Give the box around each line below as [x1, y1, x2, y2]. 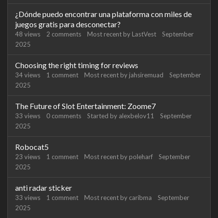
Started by [87, 112, 119, 120]
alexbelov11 [119, 112, 154, 120]
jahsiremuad [129, 71, 163, 79]
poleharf [129, 153, 153, 161]
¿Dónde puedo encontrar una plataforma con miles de [15, 9, 192, 18]
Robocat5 [15, 142, 49, 151]
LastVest [132, 30, 156, 38]
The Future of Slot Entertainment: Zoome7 [15, 101, 156, 110]
